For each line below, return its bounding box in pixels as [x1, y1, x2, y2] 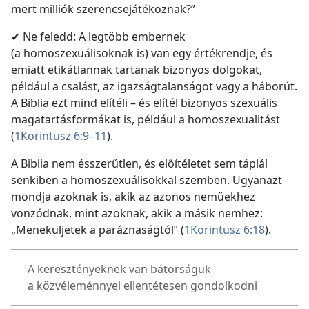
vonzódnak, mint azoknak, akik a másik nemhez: [11, 205, 263, 221]
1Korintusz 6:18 [184, 221, 265, 237]
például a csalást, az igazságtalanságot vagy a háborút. [11, 78, 297, 94]
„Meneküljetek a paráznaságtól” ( [11, 221, 184, 237]
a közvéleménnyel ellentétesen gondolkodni [28, 277, 257, 293]
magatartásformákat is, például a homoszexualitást [11, 111, 280, 127]
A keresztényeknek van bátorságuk [28, 261, 211, 277]
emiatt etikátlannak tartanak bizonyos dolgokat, [11, 61, 262, 77]
